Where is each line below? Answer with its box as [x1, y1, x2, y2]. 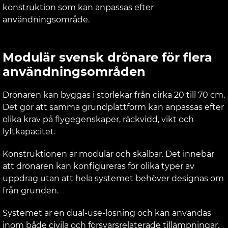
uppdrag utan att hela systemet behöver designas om [3, 173, 224, 183]
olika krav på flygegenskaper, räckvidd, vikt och [3, 114, 194, 124]
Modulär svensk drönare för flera [3, 49, 212, 65]
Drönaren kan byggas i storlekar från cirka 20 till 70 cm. [3, 90, 225, 100]
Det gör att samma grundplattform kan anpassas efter [3, 102, 224, 112]
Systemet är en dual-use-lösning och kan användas [3, 208, 211, 218]
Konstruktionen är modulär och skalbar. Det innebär [3, 149, 214, 159]
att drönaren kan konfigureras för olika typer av [3, 161, 194, 171]
